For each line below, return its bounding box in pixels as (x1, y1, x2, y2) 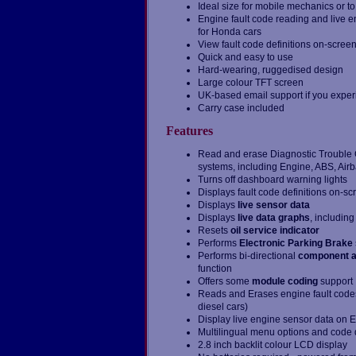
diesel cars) (197, 301, 248, 313)
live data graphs (237, 212, 310, 224)
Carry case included (197, 103, 284, 114)
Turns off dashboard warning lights (197, 174, 347, 186)
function (197, 263, 232, 275)
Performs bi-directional (197, 250, 298, 262)
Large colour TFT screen (197, 77, 304, 89)
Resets (197, 225, 230, 237)
